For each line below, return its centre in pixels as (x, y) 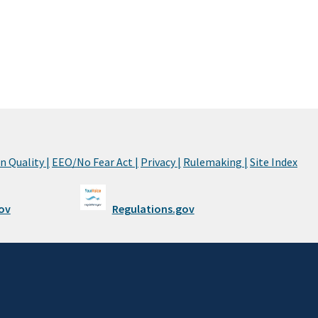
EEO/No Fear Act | (95, 161)
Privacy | (161, 161)
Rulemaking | (215, 161)
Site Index (274, 161)
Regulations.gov (153, 208)
